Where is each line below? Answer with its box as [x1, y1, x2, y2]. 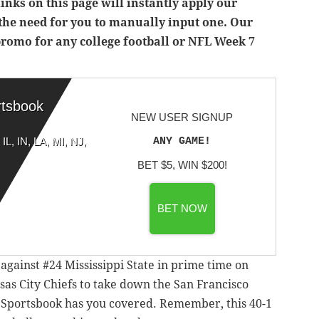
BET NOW [157, 202, 207, 214]
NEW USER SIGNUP [131, 110, 233, 123]
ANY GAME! [153, 135, 211, 147]
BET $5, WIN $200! [137, 158, 227, 171]
